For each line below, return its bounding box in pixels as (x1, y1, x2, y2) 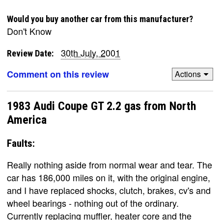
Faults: (7, 137, 35, 149)
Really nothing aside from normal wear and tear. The (7, 158, 212, 171)
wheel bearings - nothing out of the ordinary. (7, 196, 179, 209)
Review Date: (7, 48, 54, 58)
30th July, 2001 (61, 46, 120, 59)
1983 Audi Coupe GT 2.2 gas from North (7, 99, 196, 113)
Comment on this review (7, 67, 109, 81)
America (7, 112, 47, 127)
